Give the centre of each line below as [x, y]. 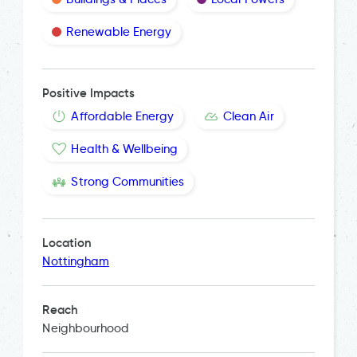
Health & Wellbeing [125, 149]
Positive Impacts [89, 92]
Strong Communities [128, 181]
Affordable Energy [123, 116]
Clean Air [249, 116]
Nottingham [76, 261]
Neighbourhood [86, 328]
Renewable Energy [119, 31]
